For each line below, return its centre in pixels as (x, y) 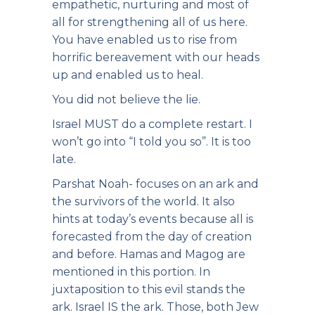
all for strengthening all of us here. (150, 22)
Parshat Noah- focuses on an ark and (155, 184)
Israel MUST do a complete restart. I (152, 124)
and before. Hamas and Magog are (149, 254)
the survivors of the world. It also (143, 201)
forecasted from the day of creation (152, 237)
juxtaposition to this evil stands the (149, 289)
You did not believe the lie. (126, 99)
